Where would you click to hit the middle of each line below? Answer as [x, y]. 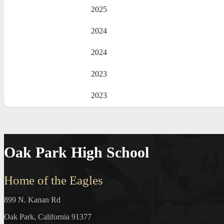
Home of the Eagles [53, 180]
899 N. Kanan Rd [32, 200]
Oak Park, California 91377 [48, 217]
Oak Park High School [76, 152]
